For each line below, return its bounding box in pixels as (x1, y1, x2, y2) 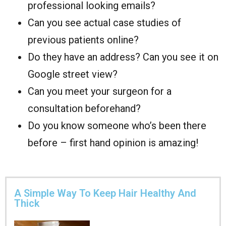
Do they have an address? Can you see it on (28, 50, 218, 63)
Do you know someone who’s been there (28, 119, 206, 132)
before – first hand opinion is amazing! (28, 136, 198, 149)
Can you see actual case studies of (28, 16, 181, 29)
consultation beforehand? (28, 102, 141, 115)
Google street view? (28, 68, 118, 80)
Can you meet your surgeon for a (28, 85, 172, 97)
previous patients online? (28, 33, 139, 46)
